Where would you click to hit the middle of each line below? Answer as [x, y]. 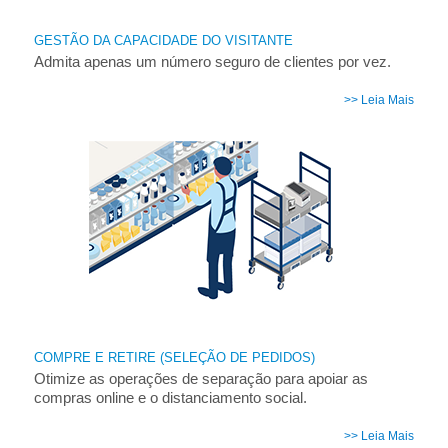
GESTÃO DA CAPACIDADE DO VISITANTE [163, 40]
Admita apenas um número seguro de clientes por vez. [212, 62]
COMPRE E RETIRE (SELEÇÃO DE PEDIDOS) [174, 357]
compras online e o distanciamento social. [170, 398]
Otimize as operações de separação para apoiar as [200, 379]
